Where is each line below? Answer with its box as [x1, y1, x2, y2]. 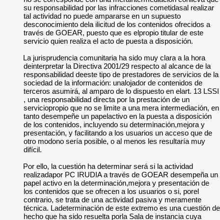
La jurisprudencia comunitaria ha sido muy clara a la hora [23, 54, 206, 62]
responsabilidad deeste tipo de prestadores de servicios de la [24, 70, 219, 79]
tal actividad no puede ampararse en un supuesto [24, 12, 181, 20]
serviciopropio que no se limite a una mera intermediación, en [24, 104, 219, 112]
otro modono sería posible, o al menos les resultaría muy [24, 137, 205, 145]
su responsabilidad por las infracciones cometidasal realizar [24, 3, 214, 12]
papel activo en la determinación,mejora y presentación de [24, 179, 209, 187]
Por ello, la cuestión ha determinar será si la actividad [23, 162, 193, 170]
